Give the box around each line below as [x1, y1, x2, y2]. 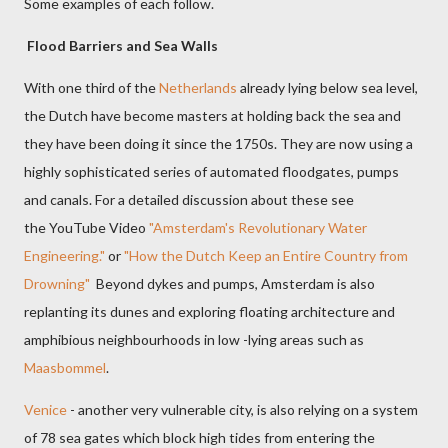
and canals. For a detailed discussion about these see [24, 191, 354, 209]
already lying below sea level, [237, 79, 418, 97]
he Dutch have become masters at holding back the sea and [30, 107, 401, 125]
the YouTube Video [24, 219, 149, 237]
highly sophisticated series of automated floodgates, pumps [24, 163, 399, 181]
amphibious [24, 331, 98, 349]
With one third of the [24, 79, 159, 97]
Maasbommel [24, 359, 106, 377]
